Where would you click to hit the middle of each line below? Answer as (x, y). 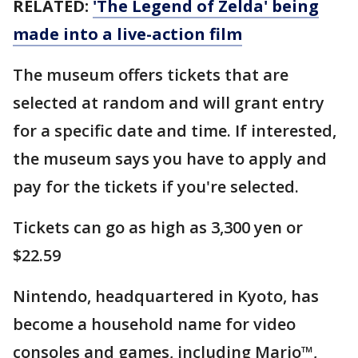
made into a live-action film (127, 34)
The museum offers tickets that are (151, 75)
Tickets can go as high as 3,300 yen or (158, 227)
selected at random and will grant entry (169, 103)
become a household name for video (154, 324)
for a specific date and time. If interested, (175, 131)
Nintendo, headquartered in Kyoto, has (166, 296)
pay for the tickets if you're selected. (160, 187)
